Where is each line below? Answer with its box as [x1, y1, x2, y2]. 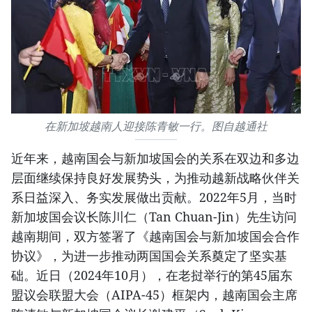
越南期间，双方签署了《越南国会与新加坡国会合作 [11, 228, 299, 245]
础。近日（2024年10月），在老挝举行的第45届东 [11, 267, 292, 284]
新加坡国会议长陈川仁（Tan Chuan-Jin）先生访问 [11, 208, 297, 226]
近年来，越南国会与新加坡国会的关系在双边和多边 [11, 150, 299, 167]
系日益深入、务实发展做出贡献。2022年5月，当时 [11, 189, 297, 206]
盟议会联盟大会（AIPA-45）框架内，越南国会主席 [11, 286, 297, 304]
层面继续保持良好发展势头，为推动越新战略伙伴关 [11, 169, 299, 187]
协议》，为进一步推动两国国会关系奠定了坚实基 [11, 247, 287, 265]
